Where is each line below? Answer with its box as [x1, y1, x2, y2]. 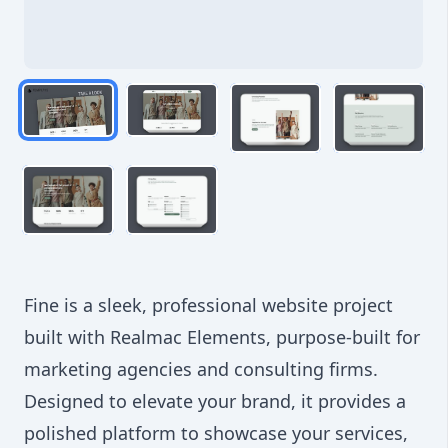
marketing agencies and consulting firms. [24, 357, 378, 382]
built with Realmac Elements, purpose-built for [24, 325, 420, 350]
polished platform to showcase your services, [24, 421, 408, 446]
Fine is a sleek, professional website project [24, 293, 393, 318]
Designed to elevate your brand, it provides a [24, 389, 406, 414]
